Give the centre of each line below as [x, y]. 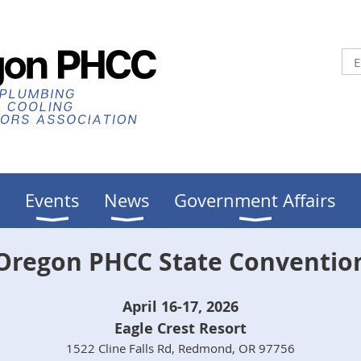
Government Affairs [255, 200]
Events [52, 200]
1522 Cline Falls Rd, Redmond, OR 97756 [180, 348]
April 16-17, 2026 [180, 307]
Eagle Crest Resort [180, 328]
